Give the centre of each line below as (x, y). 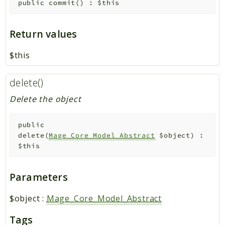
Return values (43, 34)
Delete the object (45, 99)
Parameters (38, 177)
